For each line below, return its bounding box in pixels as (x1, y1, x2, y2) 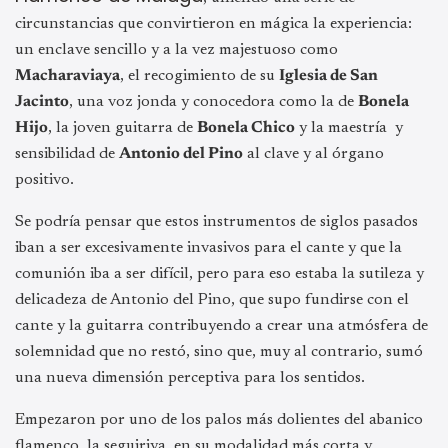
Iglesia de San (279, 67, 378, 84)
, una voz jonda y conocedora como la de (69, 93, 358, 110)
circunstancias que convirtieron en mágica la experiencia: (15, 15, 412, 32)
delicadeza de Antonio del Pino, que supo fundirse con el (15, 291, 409, 308)
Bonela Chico (197, 119, 295, 136)
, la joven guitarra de (48, 119, 197, 136)
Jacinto (15, 93, 69, 110)
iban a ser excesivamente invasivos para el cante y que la (15, 239, 402, 256)
